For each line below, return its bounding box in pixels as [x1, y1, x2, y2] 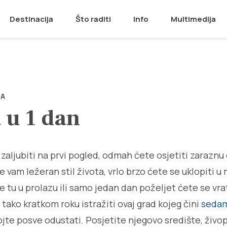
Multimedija [171, 14, 216, 24]
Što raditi [75, 14, 111, 24]
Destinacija [10, 14, 53, 24]
